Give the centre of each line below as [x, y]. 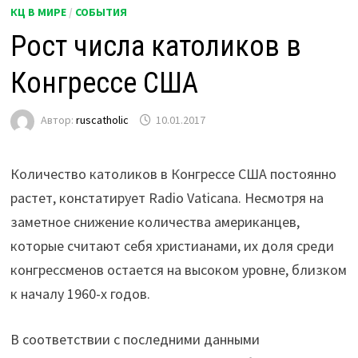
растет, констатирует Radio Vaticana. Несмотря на [167, 198]
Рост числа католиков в [156, 47]
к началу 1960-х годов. [81, 294]
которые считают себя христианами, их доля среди [173, 246]
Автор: [59, 120]
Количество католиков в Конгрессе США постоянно [174, 174]
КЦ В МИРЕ [39, 12]
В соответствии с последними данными [135, 340]
